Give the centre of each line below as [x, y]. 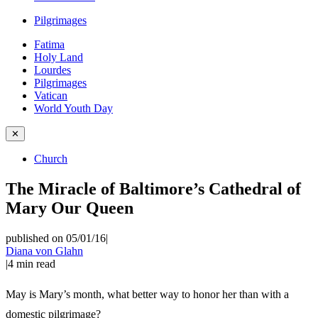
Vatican [51, 95]
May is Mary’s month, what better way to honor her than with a [147, 294]
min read [36, 263]
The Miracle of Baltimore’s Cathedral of [153, 188]
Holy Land [59, 57]
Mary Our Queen [70, 208]
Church [51, 159]
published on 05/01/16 [56, 238]
